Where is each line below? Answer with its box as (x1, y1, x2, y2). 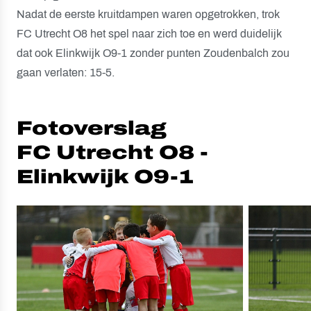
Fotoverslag (17, 117, 166, 139)
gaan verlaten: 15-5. (17, 67, 115, 78)
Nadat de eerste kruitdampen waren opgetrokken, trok (17, 8, 280, 20)
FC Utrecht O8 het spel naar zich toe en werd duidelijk (17, 28, 282, 40)
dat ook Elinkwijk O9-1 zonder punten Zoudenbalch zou (17, 47, 289, 59)
